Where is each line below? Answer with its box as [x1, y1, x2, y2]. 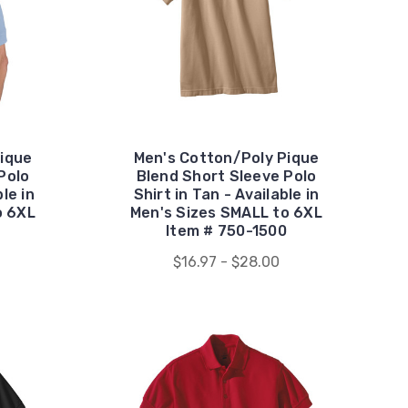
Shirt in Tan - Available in [133, 185, 320, 203]
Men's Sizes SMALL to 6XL [129, 203, 322, 221]
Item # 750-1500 [166, 221, 287, 240]
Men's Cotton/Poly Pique [133, 148, 320, 167]
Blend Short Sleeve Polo [136, 167, 317, 185]
